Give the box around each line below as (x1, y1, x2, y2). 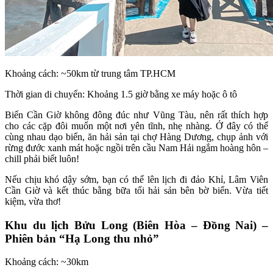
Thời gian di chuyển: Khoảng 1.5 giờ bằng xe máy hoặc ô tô (5, 88, 237, 99)
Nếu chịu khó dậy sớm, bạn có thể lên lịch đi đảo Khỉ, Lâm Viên (5, 174, 268, 185)
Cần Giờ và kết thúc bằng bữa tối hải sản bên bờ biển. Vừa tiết (5, 185, 268, 196)
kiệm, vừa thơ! (5, 196, 61, 207)
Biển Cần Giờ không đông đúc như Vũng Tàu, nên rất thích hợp (5, 109, 268, 120)
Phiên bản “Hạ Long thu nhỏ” (5, 232, 159, 245)
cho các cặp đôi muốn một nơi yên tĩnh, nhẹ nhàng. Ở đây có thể (5, 120, 268, 131)
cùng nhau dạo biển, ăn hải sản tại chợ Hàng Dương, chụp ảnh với (5, 131, 268, 142)
